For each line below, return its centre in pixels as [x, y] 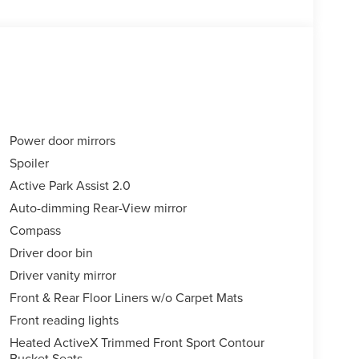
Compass [35, 230]
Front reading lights [64, 320]
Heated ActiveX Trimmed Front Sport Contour [137, 343]
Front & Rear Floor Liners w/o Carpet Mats [126, 298]
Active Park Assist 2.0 [70, 186]
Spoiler [29, 163]
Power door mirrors [62, 141]
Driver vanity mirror [63, 275]
